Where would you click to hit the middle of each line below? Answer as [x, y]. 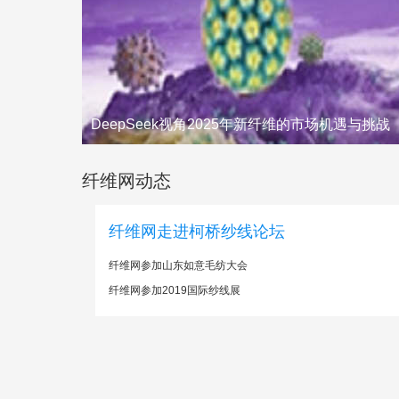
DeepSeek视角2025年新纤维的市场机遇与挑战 [240, 124]
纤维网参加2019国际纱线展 [175, 290]
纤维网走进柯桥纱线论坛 [197, 232]
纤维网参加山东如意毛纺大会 [178, 265]
